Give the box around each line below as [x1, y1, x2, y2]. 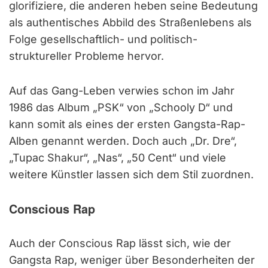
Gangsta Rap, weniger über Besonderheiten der [9, 253, 255, 266]
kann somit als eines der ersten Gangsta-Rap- [9, 117, 245, 130]
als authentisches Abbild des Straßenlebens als [9, 16, 252, 29]
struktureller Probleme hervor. [9, 49, 164, 62]
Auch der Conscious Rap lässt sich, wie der [9, 236, 231, 249]
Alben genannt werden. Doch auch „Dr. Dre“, [9, 134, 237, 147]
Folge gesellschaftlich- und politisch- [9, 32, 197, 45]
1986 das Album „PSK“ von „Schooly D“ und [9, 100, 233, 114]
